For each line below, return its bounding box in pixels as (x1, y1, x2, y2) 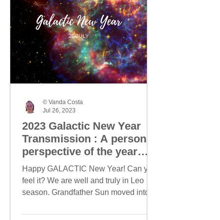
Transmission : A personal (22, 133, 155, 145)
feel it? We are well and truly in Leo (22, 176, 144, 185)
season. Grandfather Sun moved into (22, 188, 149, 196)
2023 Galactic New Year (22, 120, 141, 132)
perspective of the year (22, 145, 137, 158)
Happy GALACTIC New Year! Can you (22, 165, 157, 173)
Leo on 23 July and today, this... (22, 200, 131, 208)
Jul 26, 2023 (43, 107, 76, 114)
